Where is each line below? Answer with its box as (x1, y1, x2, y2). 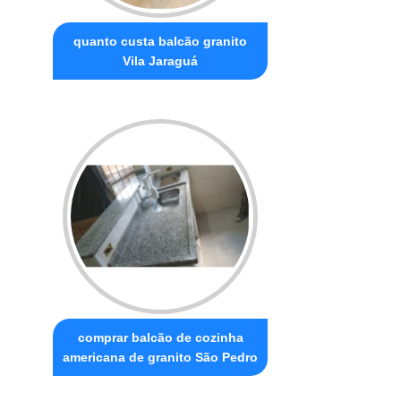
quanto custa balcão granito (73, 33, 248, 48)
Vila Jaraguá (123, 53, 199, 68)
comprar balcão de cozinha (77, 329, 243, 345)
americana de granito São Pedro (63, 349, 259, 364)
